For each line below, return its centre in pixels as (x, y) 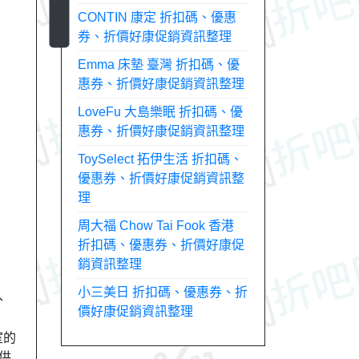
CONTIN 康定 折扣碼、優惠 (157, 17)
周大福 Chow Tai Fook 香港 (156, 226)
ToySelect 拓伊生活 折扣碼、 (160, 159)
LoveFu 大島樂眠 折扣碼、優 (160, 112)
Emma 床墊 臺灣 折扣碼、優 (159, 65)
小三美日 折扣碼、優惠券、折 (163, 292)
